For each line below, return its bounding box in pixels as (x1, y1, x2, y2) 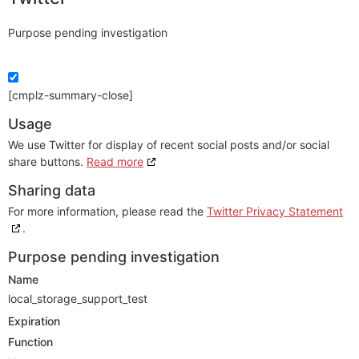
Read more (87, 154, 143, 168)
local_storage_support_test (8, 291, 147, 305)
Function (8, 334, 53, 349)
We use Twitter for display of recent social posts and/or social (8, 137, 329, 151)
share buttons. (8, 154, 87, 168)
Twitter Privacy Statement (207, 204, 343, 218)
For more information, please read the (8, 204, 207, 218)
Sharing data (8, 181, 95, 199)
